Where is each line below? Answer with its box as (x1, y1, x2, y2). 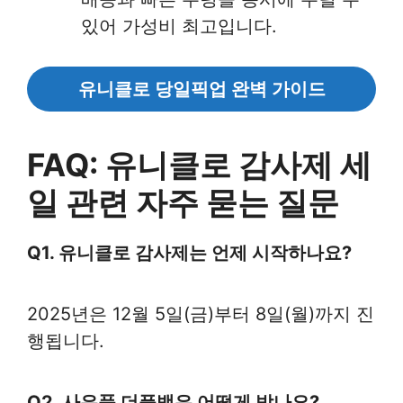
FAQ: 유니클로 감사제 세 (27, 146, 372, 184)
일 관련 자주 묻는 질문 (27, 184, 339, 221)
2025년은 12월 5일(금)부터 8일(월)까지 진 (27, 303, 374, 325)
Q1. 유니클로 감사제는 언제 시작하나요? (27, 242, 352, 264)
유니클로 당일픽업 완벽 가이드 (77, 78, 326, 100)
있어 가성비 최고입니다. (81, 15, 277, 37)
